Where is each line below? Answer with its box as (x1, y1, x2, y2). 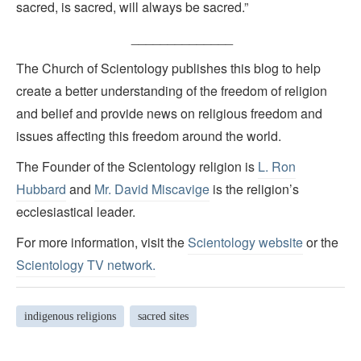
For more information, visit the (16, 233, 188, 252)
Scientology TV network (16, 255, 152, 275)
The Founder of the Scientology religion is (16, 157, 258, 176)
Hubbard (16, 180, 66, 199)
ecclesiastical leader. (16, 202, 135, 222)
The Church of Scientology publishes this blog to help (16, 59, 321, 78)
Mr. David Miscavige (94, 180, 210, 199)
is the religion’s (210, 180, 299, 199)
